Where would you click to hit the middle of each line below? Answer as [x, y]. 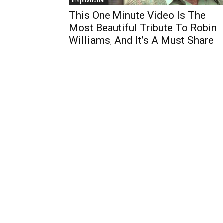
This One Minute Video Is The [137, 15]
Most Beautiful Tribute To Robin [143, 28]
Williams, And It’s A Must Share [141, 40]
